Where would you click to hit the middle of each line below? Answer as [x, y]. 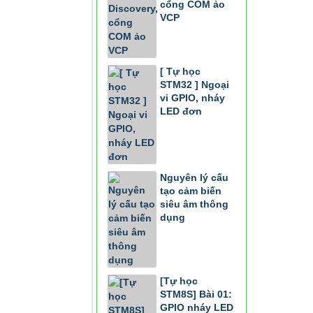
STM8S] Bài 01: [196, 294]
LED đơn [181, 111]
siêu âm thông [194, 204]
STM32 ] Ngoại [195, 85]
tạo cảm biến [191, 191]
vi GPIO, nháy [192, 98]
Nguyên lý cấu [194, 177]
